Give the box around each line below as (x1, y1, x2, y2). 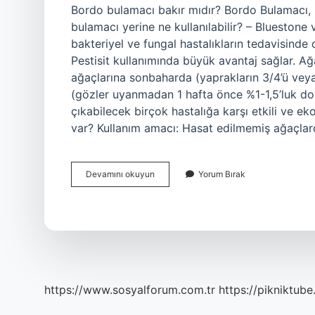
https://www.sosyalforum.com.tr (44, 283, 215, 297)
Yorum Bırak (198, 169, 245, 179)
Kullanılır (154, 219, 188, 229)
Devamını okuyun (86, 169, 155, 179)
